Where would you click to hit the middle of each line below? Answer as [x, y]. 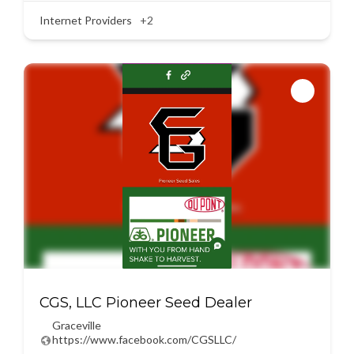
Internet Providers [86, 20]
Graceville [77, 325]
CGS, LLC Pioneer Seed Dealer [146, 303]
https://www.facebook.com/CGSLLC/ [144, 339]
